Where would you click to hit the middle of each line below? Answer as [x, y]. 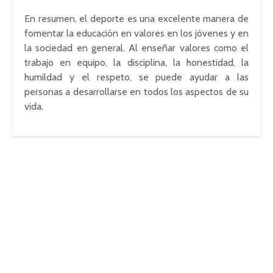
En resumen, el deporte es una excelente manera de [136, 19]
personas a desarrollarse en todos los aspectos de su [136, 92]
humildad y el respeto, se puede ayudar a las [136, 77]
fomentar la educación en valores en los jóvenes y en [136, 33]
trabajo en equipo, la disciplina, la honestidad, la [136, 62]
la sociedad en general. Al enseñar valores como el [136, 48]
